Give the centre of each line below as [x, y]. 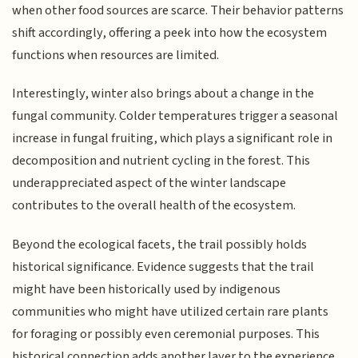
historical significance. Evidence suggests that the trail [163, 267]
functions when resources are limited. [116, 55]
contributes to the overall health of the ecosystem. [154, 206]
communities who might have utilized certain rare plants [171, 311]
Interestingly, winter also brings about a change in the [163, 94]
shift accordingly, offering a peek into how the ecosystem [170, 32]
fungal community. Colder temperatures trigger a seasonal [175, 116]
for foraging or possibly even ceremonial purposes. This [166, 334]
